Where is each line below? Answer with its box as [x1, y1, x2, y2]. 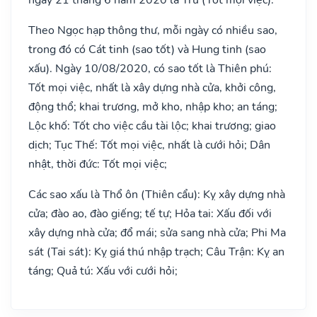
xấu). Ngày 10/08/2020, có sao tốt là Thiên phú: [28, 60, 272, 76]
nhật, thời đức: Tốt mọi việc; [28, 156, 167, 172]
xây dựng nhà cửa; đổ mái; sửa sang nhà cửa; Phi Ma [28, 224, 286, 241]
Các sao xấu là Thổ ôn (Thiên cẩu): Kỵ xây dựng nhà [28, 186, 285, 202]
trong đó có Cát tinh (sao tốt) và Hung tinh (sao [28, 41, 266, 57]
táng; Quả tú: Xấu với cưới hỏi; [28, 263, 178, 279]
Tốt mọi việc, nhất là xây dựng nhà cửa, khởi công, [28, 79, 276, 96]
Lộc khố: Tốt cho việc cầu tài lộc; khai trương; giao [28, 117, 276, 134]
